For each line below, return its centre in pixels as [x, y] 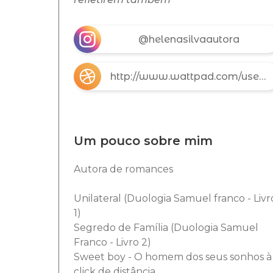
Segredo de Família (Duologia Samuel [166, 228]
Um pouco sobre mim [143, 141]
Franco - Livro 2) [112, 243]
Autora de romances [125, 169]
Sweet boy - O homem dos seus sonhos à [173, 257]
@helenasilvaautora [189, 39]
